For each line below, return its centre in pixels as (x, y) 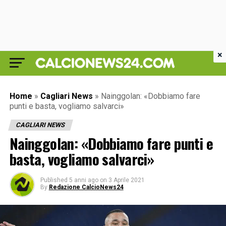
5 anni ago (83, 180)
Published (54, 180)
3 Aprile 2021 (126, 180)
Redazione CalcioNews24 (86, 187)
